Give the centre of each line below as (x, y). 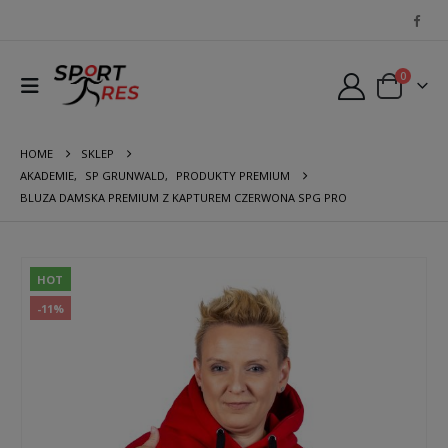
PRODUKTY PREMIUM (233, 175)
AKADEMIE (47, 175)
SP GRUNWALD (125, 175)
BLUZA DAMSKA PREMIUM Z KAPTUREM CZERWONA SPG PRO (183, 197)
